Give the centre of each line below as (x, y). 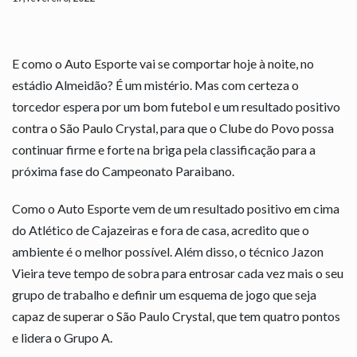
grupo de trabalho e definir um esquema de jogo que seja (164, 294)
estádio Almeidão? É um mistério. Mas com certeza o (155, 84)
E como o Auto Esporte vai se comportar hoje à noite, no (163, 63)
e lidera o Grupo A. (62, 337)
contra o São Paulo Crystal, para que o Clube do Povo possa (173, 127)
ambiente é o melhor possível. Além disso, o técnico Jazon (168, 251)
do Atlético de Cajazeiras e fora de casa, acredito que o (161, 229)
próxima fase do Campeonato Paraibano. (123, 171)
